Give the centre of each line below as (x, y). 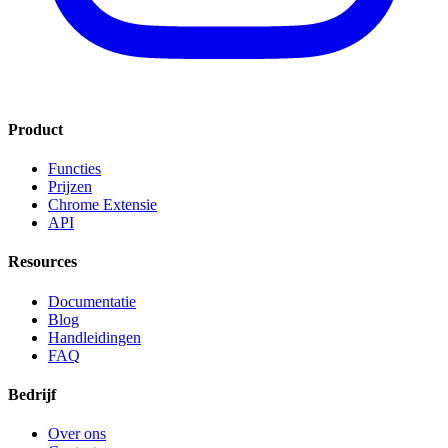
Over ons (77, 434)
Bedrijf (32, 394)
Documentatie (92, 301)
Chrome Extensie (102, 204)
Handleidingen (94, 337)
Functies (74, 168)
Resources (42, 262)
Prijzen (70, 186)
